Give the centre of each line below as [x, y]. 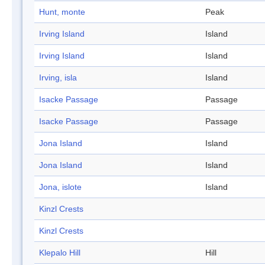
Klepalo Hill [60, 253]
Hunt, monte [62, 12]
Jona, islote [60, 187]
